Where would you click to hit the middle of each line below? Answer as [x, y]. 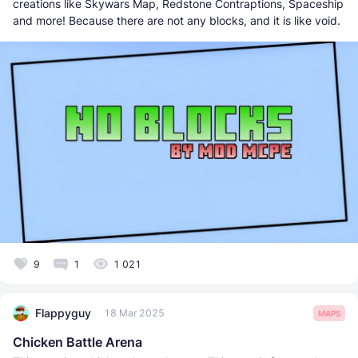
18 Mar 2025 [134, 313]
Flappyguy [63, 313]
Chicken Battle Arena [78, 342]
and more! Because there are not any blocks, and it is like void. [177, 20]
